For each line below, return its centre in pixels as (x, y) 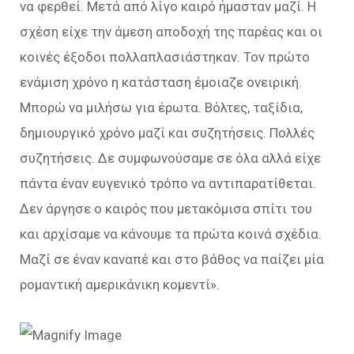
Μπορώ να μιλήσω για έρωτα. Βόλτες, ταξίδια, (161, 107)
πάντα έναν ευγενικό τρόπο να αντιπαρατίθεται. (168, 183)
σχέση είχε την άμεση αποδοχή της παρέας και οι (171, 32)
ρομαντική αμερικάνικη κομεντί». (120, 284)
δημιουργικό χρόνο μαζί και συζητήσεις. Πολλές (167, 133)
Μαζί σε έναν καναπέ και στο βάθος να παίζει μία (172, 259)
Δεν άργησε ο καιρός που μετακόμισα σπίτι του (166, 209)
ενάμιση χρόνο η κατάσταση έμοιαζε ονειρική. (161, 82)
